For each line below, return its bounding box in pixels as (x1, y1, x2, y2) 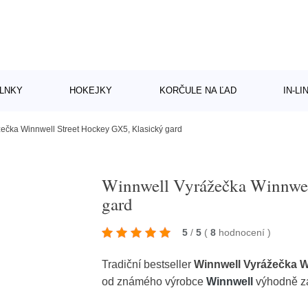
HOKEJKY (69, 85, 113, 96)
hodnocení (219, 226, 268, 238)
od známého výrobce (102, 275, 207, 287)
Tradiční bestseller (102, 258, 195, 270)
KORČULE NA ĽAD (159, 85, 236, 96)
